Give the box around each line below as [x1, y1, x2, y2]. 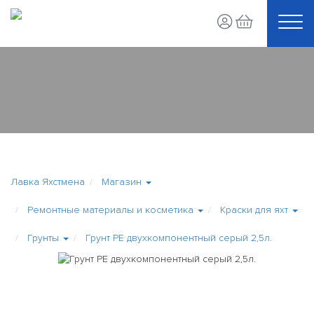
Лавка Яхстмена [11, 176, 85, 188]
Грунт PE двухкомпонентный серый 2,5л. [86, 232, 272, 244]
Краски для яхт [220, 204, 288, 216]
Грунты [27, 232, 59, 244]
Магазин [102, 176, 142, 188]
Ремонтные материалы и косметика [27, 204, 193, 216]
